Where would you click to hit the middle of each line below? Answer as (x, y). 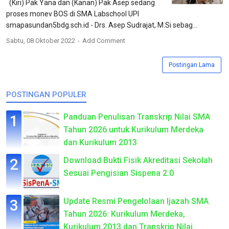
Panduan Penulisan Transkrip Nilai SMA (137, 117)
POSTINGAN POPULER (46, 94)
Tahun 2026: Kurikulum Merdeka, (124, 214)
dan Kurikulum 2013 (100, 142)
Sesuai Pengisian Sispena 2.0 (119, 173)
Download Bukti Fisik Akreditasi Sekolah (138, 160)
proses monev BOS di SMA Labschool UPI (73, 14)
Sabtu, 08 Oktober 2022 (41, 40)
